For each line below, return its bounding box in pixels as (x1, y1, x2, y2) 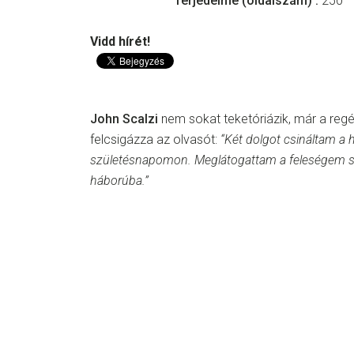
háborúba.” (90, 173, 149, 188)
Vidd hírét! (90, 34, 150, 50)
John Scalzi (90, 111, 158, 126)
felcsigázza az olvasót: (90, 132, 220, 147)
